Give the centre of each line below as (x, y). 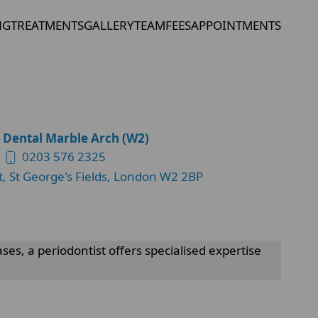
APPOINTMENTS (236, 25)
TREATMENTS (47, 25)
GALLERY (109, 25)
